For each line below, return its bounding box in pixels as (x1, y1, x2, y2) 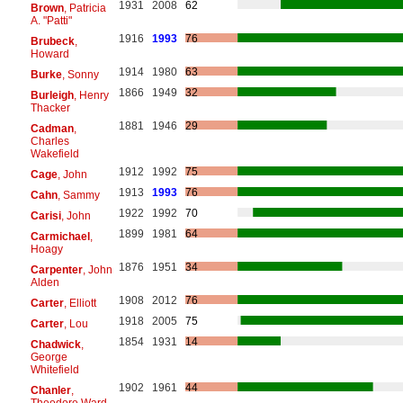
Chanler (30, 383, 71, 397)
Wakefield (30, 147, 79, 160)
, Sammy (57, 188, 100, 201)
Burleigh (30, 88, 74, 102)
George (30, 350, 67, 363)
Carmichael (30, 229, 90, 243)
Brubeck (30, 34, 75, 48)
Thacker (30, 101, 70, 114)
